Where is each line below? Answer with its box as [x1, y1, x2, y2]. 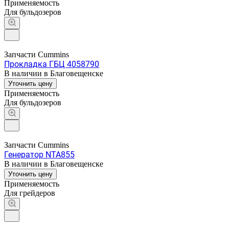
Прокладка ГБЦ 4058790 [4, 59, 99, 69]
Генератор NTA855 [4, 149, 75, 159]
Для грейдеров [4, 188, 55, 197]
